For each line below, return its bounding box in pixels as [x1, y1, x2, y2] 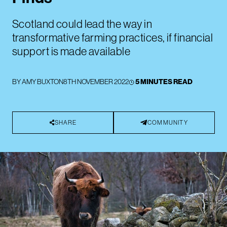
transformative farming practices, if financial [12, 30, 213, 45]
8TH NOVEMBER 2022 [63, 77, 129, 86]
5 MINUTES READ [135, 77, 193, 86]
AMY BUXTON [22, 77, 63, 86]
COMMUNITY [147, 119, 188, 126]
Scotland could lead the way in [12, 17, 153, 31]
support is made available [12, 44, 131, 58]
